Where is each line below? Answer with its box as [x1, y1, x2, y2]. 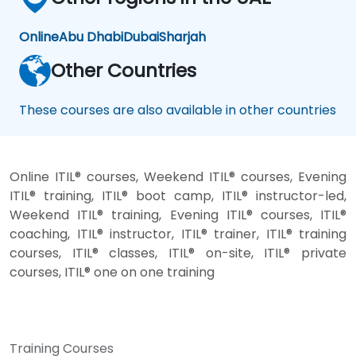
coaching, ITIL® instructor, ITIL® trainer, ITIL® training [10, 224, 346, 243]
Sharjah [159, 27, 206, 46]
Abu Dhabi [59, 27, 123, 46]
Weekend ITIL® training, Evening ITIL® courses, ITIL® [10, 205, 346, 224]
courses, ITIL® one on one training [10, 262, 215, 281]
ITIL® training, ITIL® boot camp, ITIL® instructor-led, [10, 186, 346, 205]
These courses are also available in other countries [19, 100, 336, 119]
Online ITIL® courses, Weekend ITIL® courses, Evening [10, 167, 346, 186]
